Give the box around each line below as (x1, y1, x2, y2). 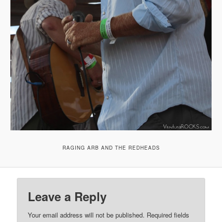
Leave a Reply (28, 187, 107, 205)
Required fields (147, 210, 190, 220)
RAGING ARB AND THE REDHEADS (62, 144, 160, 151)
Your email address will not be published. (28, 210, 145, 220)
